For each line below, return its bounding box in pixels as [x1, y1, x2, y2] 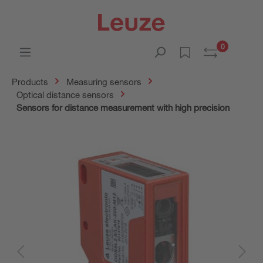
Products [12, 76, 48, 87]
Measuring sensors [66, 76, 141, 87]
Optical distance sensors [16, 89, 114, 100]
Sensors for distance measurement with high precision [16, 102, 230, 113]
